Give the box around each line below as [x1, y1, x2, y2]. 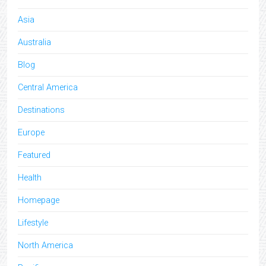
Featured [18, 150, 50, 160]
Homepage [18, 195, 59, 205]
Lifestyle [18, 217, 48, 228]
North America [18, 240, 73, 251]
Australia [18, 37, 51, 47]
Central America [18, 82, 78, 93]
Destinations [18, 104, 65, 115]
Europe [18, 127, 45, 138]
